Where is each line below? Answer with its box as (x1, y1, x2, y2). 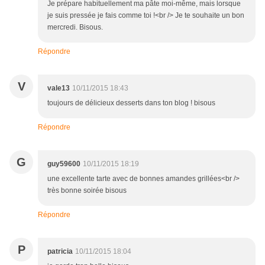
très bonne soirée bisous (47, 186, 127, 195)
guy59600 (47, 160, 80, 169)
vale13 (47, 84, 70, 93)
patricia (47, 247, 73, 256)
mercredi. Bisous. (47, 23, 103, 32)
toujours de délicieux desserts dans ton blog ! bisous (47, 99, 215, 108)
